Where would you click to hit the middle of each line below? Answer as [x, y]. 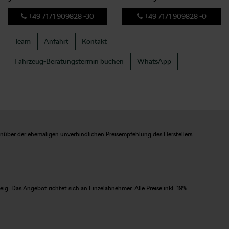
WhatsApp [154, 61]
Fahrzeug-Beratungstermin [56, 61]
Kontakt [94, 41]
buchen [111, 61]
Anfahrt [56, 41]
